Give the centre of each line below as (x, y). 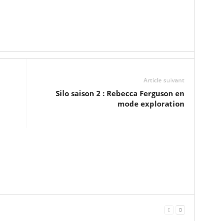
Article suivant (164, 80)
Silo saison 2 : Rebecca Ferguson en (120, 93)
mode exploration (151, 104)
